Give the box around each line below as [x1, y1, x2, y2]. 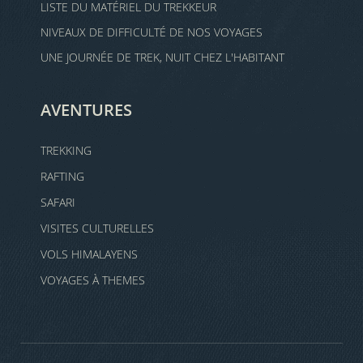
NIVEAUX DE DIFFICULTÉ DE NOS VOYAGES [41, 24, 263, 40]
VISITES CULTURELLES [41, 220, 154, 236]
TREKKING [41, 143, 92, 158]
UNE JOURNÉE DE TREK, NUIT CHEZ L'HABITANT [41, 49, 284, 65]
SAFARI [41, 194, 75, 210]
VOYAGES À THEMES [41, 272, 145, 288]
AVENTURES [41, 99, 132, 121]
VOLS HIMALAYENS [41, 246, 138, 262]
